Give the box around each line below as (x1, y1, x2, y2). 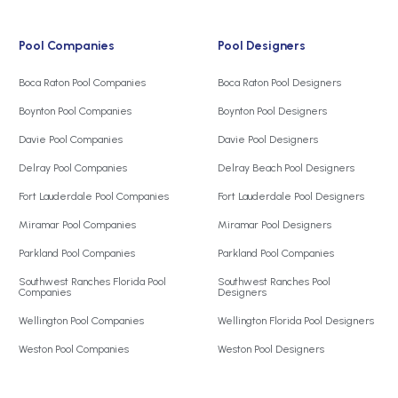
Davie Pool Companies (19, 133, 123, 147)
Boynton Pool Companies (19, 105, 131, 118)
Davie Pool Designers (218, 133, 318, 147)
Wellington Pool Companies (19, 314, 144, 328)
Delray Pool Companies (19, 162, 127, 175)
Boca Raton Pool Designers (218, 76, 341, 90)
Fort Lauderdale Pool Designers (218, 190, 364, 203)
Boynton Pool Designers (218, 105, 327, 118)
